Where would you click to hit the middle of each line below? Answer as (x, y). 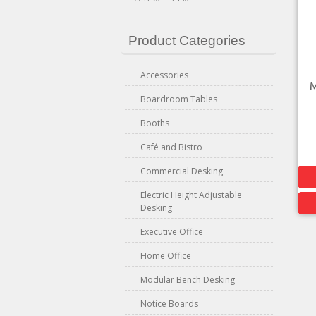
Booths (155, 123)
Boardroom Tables (179, 99)
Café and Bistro (171, 147)
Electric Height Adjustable (191, 195)
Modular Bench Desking (188, 280)
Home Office (166, 256)
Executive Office (172, 232)
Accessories (164, 75)
